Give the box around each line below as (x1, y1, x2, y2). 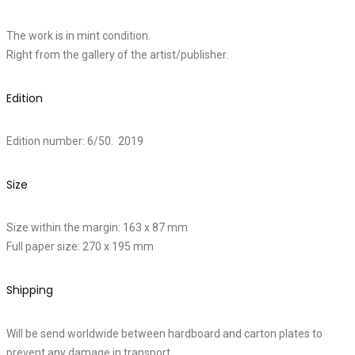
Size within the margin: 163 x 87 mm (6, 221, 188, 235)
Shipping (6, 282, 53, 299)
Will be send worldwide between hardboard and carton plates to (6, 326, 323, 340)
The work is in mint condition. (6, 29, 151, 43)
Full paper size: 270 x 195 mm (6, 240, 154, 254)
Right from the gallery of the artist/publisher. (6, 48, 228, 62)
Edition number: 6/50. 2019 (6, 135, 143, 148)
